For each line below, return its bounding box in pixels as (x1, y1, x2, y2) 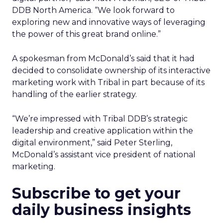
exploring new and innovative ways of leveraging (12, 17, 206, 27)
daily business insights (12, 201, 191, 219)
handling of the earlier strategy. (12, 90, 137, 99)
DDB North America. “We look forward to (12, 5, 175, 15)
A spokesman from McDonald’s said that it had (12, 54, 195, 63)
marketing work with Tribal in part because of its (12, 78, 205, 87)
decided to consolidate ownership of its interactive (12, 66, 211, 75)
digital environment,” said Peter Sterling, (12, 138, 172, 147)
